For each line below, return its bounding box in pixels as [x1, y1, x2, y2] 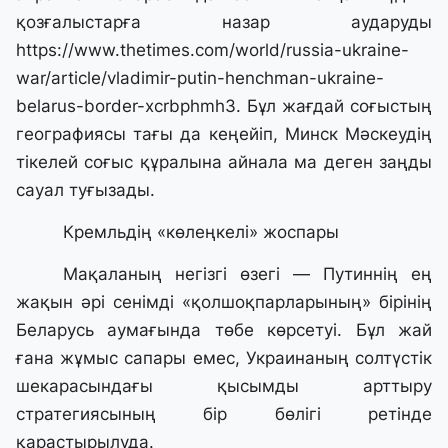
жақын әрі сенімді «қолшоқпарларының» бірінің [16, 292, 432, 313]
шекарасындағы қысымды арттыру [16, 376, 432, 397]
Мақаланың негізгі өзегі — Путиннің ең [63, 264, 432, 285]
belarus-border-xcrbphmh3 [16, 96, 236, 117]
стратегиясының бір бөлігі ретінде [16, 404, 432, 425]
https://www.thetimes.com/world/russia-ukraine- [16, 40, 409, 61]
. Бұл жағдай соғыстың [236, 96, 432, 117]
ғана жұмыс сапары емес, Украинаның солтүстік [16, 348, 432, 369]
